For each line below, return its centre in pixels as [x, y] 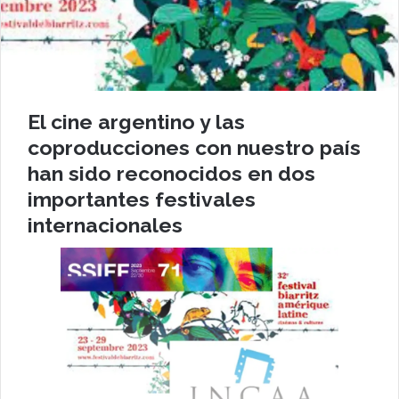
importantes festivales [142, 199]
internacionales [105, 224]
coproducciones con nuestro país [194, 147]
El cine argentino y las [136, 121]
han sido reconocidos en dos [171, 173]
